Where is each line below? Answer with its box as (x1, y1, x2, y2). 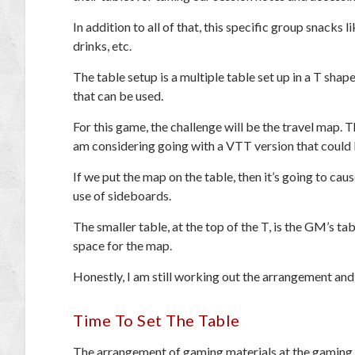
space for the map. (73, 237, 174, 253)
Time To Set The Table (73, 310, 240, 330)
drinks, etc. (73, 37, 134, 53)
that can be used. (73, 87, 166, 103)
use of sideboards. (73, 187, 174, 203)
